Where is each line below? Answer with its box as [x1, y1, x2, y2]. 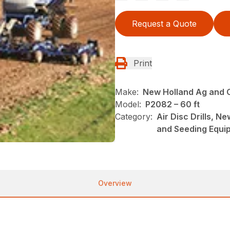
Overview [98, 179, 132, 188]
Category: [115, 111, 152, 122]
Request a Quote [132, 18, 197, 29]
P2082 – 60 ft [145, 99, 200, 109]
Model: [115, 99, 141, 109]
